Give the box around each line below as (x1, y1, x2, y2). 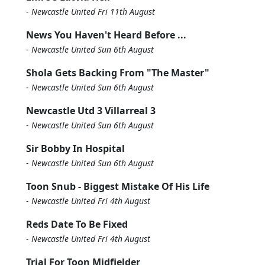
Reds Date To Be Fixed (26, 218, 128, 231)
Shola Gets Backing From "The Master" (26, 66, 209, 79)
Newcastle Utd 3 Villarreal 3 (26, 104, 156, 117)
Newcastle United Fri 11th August (31, 6, 155, 17)
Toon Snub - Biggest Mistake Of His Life (26, 180, 209, 193)
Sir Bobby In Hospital (26, 142, 125, 155)
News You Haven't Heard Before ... (26, 28, 186, 41)
